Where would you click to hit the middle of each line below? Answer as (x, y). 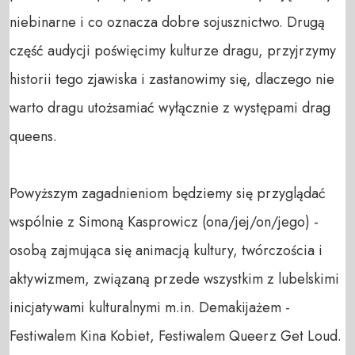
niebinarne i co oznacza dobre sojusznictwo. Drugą (167, 22)
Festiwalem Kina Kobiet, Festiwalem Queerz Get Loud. (176, 336)
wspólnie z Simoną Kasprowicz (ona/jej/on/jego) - (164, 221)
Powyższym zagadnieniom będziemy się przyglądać (168, 193)
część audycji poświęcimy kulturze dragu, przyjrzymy (173, 50)
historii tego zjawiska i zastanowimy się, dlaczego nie (172, 79)
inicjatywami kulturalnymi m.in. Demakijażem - (150, 307)
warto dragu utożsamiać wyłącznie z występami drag (170, 107)
